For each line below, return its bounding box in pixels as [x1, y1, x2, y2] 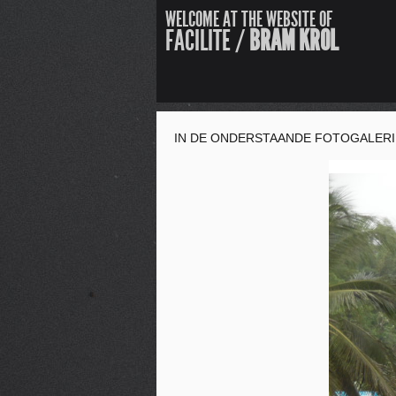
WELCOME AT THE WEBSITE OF [165, 7, 332, 32]
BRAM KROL [249, 24, 338, 57]
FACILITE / [165, 24, 249, 57]
